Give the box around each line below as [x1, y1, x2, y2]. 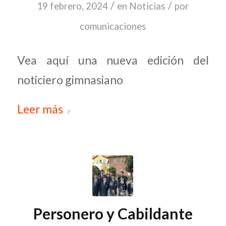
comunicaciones [79, 21, 146, 32]
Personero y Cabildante [33, 204, 193, 223]
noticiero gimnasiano [17, 72, 123, 87]
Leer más [17, 102, 63, 117]
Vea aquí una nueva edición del [17, 52, 209, 67]
